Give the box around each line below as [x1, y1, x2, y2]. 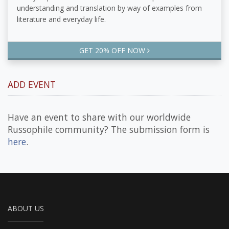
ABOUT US [8, 203, 44, 214]
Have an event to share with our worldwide [8, 111, 191, 124]
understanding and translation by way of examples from [16, 3, 202, 13]
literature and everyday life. [16, 14, 106, 25]
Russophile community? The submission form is [8, 123, 210, 136]
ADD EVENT [8, 78, 56, 91]
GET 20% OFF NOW [79, 45, 147, 56]
